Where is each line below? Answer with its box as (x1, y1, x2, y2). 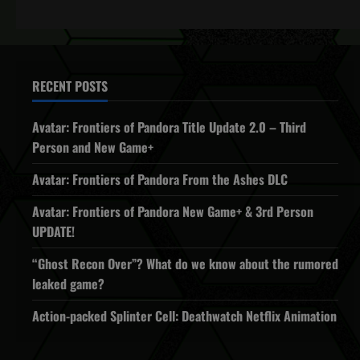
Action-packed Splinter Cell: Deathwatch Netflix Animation (32, 306, 337, 325)
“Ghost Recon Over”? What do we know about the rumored (32, 254, 338, 273)
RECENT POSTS (32, 76, 108, 96)
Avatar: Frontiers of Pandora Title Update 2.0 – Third (32, 117, 306, 137)
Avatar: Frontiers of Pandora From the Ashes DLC (32, 170, 288, 189)
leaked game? (32, 274, 104, 293)
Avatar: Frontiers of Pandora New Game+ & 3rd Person (32, 202, 313, 221)
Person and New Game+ (32, 137, 153, 157)
